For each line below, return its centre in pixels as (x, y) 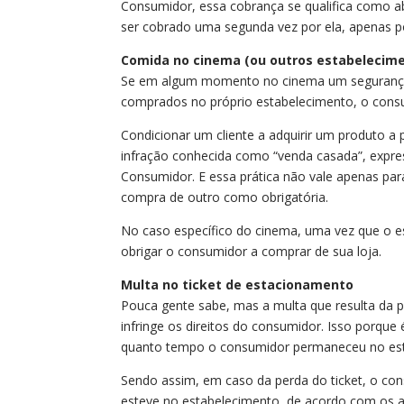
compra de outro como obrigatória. (225, 197)
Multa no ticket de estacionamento (238, 284)
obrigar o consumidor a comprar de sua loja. (252, 251)
